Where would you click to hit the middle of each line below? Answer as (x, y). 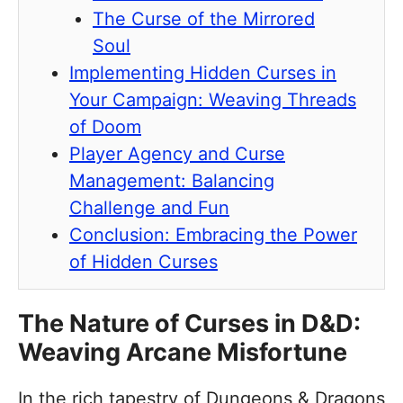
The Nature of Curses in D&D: (189, 324)
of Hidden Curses (143, 262)
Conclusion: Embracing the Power (213, 235)
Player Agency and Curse (177, 154)
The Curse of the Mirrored (204, 19)
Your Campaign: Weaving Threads (213, 100)
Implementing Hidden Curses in (203, 73)
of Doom (105, 127)
